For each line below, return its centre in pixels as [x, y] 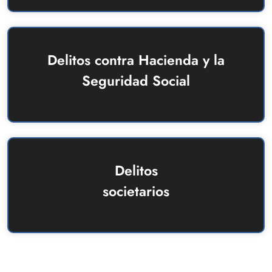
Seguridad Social [136, 81]
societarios [136, 192]
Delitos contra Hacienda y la [136, 60]
